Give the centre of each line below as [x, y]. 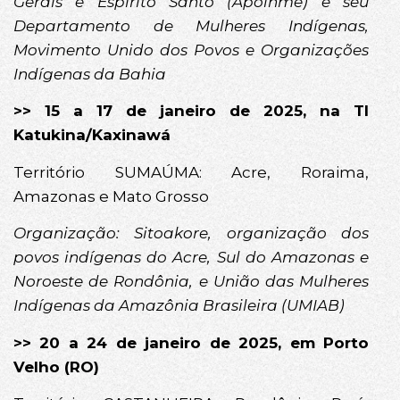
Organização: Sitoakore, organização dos [191, 233]
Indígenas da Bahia [90, 75]
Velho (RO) [56, 367]
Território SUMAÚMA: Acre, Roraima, [191, 172]
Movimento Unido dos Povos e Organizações [191, 50]
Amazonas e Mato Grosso [111, 196]
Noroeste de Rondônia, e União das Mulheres [191, 282]
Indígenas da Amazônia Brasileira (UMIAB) [179, 306]
